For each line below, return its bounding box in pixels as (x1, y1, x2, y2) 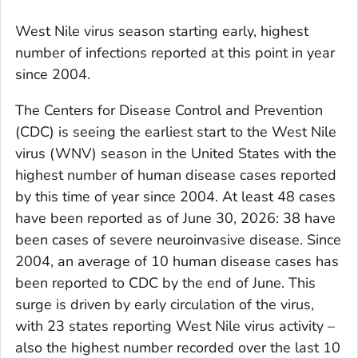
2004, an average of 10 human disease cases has (15, 251, 339, 271)
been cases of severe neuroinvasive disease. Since (15, 229, 341, 249)
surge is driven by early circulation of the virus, (15, 294, 314, 314)
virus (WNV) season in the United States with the (15, 143, 336, 163)
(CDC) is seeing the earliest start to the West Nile (15, 121, 336, 141)
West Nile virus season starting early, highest (15, 21, 308, 41)
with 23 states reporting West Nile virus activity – (15, 316, 335, 336)
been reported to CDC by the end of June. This (15, 272, 316, 292)
